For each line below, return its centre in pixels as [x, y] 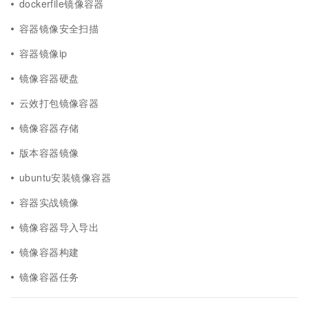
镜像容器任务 [49, 277]
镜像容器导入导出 [59, 227]
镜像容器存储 [49, 128]
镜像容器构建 [49, 252]
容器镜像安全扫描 [59, 28]
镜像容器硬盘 [49, 78]
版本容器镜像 [49, 152]
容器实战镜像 [49, 202]
